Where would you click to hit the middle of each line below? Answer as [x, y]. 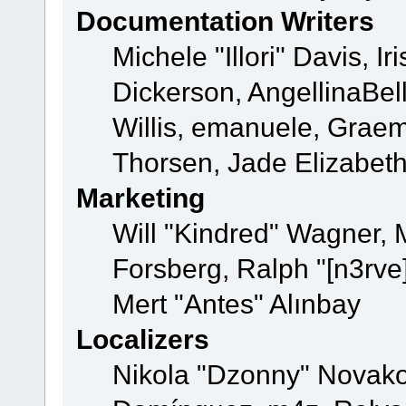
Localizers [142, 339]
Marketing [140, 198]
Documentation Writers [225, 21]
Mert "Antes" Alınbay [236, 304]
